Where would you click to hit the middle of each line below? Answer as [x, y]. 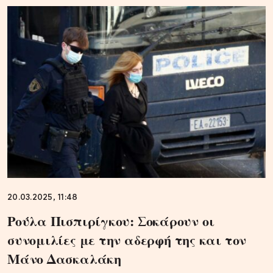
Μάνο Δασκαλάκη [64, 259]
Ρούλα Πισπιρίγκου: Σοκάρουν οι [111, 221]
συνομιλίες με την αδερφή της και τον [127, 240]
